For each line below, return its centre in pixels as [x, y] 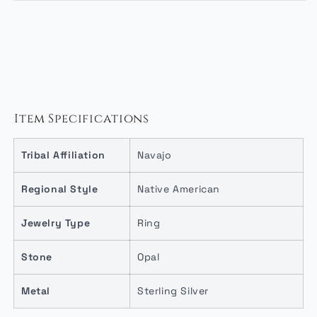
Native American [179, 189]
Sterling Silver [173, 291]
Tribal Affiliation [63, 155]
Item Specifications [82, 119]
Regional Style [60, 189]
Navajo [155, 155]
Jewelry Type [56, 223]
